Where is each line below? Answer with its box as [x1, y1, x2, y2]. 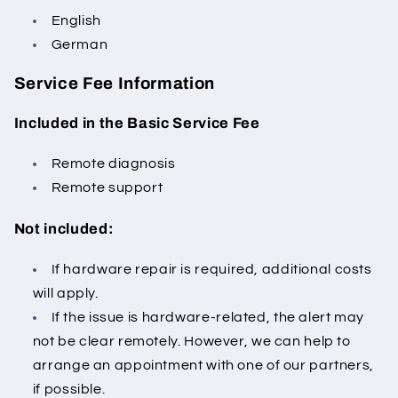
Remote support [51, 180, 163, 195]
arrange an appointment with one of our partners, [32, 358, 374, 372]
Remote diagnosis [51, 156, 179, 171]
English [51, 12, 101, 28]
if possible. [32, 382, 106, 396]
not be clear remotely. [32, 334, 181, 348]
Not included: [13, 221, 117, 237]
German [51, 36, 108, 52]
